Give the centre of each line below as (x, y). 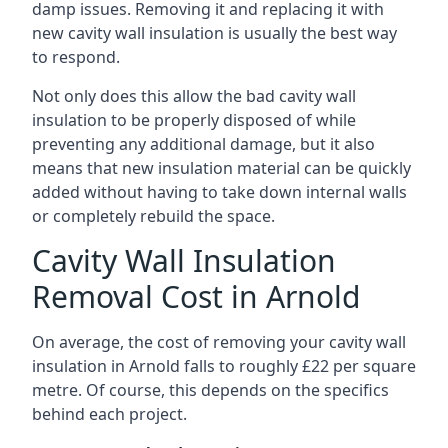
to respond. (76, 57)
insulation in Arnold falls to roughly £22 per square (224, 366)
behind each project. (109, 414)
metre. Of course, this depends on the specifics (210, 390)
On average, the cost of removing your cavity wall (219, 342)
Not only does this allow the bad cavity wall (194, 96)
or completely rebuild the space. (153, 216)
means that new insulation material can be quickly (221, 168)
